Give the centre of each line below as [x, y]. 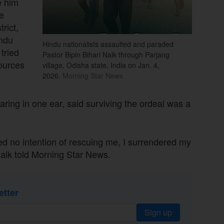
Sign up [158, 212]
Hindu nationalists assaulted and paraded [108, 44]
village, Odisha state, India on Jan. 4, [101, 65]
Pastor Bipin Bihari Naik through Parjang [106, 54]
